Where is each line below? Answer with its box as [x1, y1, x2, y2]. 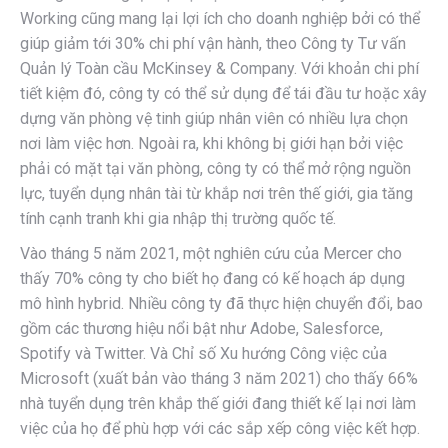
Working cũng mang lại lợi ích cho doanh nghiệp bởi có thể [20, 8, 420, 28]
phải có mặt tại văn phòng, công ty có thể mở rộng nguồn [20, 158, 411, 178]
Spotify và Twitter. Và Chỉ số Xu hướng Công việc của [20, 343, 387, 363]
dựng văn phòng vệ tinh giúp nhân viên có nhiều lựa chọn [20, 108, 408, 128]
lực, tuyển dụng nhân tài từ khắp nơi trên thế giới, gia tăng [20, 183, 413, 203]
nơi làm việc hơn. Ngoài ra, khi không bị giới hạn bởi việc [20, 133, 403, 153]
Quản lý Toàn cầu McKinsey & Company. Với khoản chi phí [20, 58, 419, 78]
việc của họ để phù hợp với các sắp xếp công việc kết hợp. [20, 418, 420, 438]
